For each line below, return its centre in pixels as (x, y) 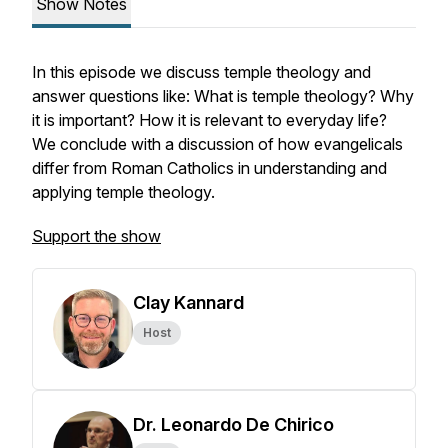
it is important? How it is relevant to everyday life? (211, 120)
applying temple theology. (123, 192)
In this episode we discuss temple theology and (201, 72)
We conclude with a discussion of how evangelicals (217, 144)
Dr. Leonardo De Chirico (233, 424)
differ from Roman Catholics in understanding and (209, 168)
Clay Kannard (188, 302)
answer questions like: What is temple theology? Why (223, 96)
